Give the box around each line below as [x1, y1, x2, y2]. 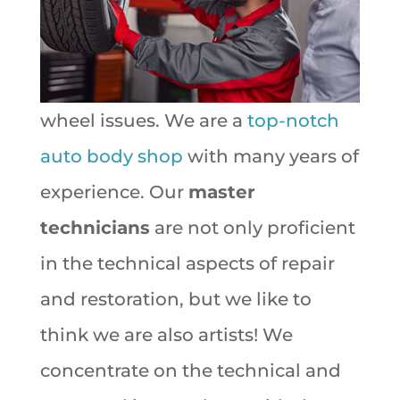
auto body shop [39, 145, 183, 167]
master [187, 180, 255, 203]
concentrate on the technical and [39, 359, 341, 381]
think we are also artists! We [39, 323, 293, 346]
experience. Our [39, 180, 188, 203]
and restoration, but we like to [39, 287, 312, 310]
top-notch [246, 109, 339, 131]
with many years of [182, 145, 359, 167]
